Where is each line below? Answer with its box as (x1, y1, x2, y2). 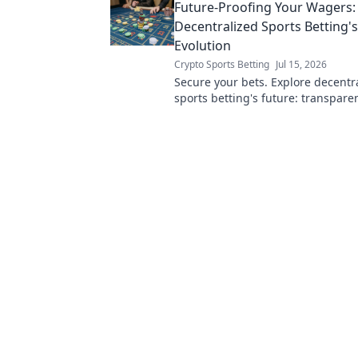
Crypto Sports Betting (174, 58, 269, 71)
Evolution (174, 37, 231, 54)
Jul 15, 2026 (276, 58, 327, 71)
